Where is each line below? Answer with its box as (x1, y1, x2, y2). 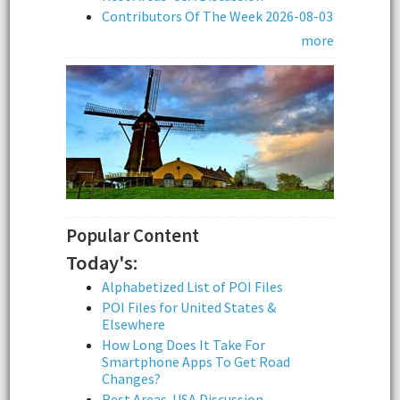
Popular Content (66, 223, 199, 247)
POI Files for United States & (102, 297, 276, 316)
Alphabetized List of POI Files (102, 277, 283, 296)
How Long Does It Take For (102, 335, 265, 354)
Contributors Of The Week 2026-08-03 (102, 7, 333, 26)
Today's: (66, 249, 137, 275)
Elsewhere (102, 314, 165, 333)
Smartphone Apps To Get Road (102, 352, 290, 371)
